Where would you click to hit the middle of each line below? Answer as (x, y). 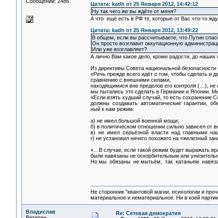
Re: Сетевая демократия (148, 213)
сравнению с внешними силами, (130, 80)
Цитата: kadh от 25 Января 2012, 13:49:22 (144, 30)
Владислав (40, 212)
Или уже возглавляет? (119, 49)
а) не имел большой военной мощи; (135, 121)
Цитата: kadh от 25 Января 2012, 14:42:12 (144, 4)
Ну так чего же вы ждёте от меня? (134, 11)
